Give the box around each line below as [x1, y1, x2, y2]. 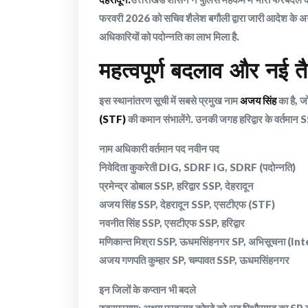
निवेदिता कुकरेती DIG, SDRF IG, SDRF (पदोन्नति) [99, 161, 296, 174]
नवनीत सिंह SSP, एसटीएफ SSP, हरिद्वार [99, 217, 245, 230]
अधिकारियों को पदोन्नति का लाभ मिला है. [99, 30, 239, 43]
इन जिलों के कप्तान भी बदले [99, 283, 196, 296]
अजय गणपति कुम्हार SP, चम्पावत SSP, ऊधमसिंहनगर [99, 254, 289, 267]
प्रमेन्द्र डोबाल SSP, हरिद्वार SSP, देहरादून [99, 179, 254, 192]
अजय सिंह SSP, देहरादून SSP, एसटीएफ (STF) [99, 198, 275, 211]
